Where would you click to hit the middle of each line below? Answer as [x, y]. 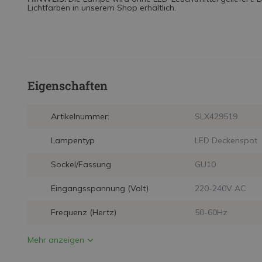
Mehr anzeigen [56, 240]
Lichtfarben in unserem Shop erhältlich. [102, 8]
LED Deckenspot [226, 141]
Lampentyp [73, 141]
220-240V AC [220, 189]
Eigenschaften [68, 86]
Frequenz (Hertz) [84, 213]
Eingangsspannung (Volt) [100, 189]
